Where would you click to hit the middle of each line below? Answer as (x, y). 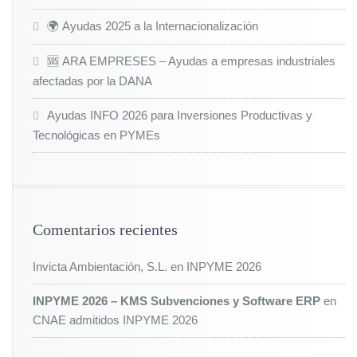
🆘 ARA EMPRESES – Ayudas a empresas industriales (191, 61)
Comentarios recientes (105, 229)
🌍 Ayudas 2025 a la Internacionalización (153, 26)
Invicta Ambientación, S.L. (100, 267)
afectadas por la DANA (92, 81)
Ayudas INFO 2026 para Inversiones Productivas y (180, 115)
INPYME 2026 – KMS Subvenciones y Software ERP (177, 301)
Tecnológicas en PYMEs (96, 135)
